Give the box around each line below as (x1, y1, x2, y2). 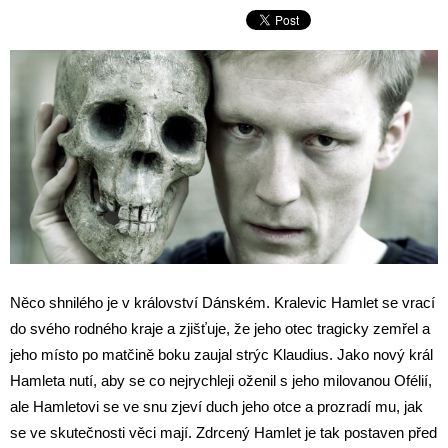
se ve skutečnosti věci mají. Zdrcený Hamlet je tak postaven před (10, 424, 437, 441)
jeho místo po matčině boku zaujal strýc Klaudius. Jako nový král (10, 346, 433, 363)
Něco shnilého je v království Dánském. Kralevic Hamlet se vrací (10, 294, 435, 311)
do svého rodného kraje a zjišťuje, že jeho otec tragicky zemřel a (10, 320, 430, 337)
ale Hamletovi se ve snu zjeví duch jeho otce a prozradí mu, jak (10, 398, 423, 415)
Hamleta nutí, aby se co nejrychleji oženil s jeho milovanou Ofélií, (10, 372, 432, 389)
